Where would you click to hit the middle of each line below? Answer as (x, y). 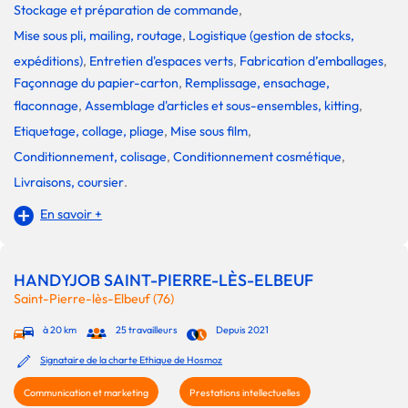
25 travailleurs (146, 329)
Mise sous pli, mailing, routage (98, 35)
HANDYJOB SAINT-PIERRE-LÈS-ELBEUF (163, 280)
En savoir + (71, 214)
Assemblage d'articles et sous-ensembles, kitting (222, 105)
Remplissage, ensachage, (257, 82)
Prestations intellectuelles (245, 392)
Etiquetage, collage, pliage (89, 131)
